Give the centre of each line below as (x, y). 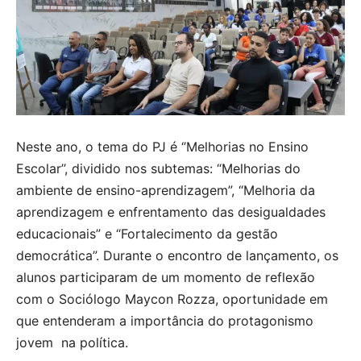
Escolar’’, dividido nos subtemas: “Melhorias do (158, 168)
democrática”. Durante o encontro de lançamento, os (177, 255)
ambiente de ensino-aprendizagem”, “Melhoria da (166, 190)
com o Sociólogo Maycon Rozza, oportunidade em (172, 299)
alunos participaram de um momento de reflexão (166, 277)
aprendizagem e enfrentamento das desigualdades (171, 212)
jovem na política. (72, 342)
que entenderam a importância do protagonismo (165, 320)
